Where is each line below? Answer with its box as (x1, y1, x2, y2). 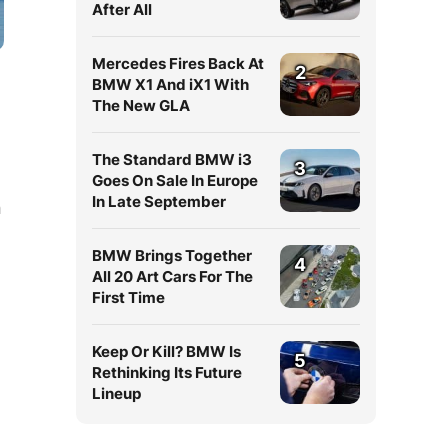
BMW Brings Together (92, 246, 252, 265)
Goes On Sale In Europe (92, 171, 258, 190)
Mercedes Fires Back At (92, 54, 264, 73)
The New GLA (92, 96, 190, 115)
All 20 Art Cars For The (92, 267, 253, 286)
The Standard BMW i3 (92, 150, 252, 169)
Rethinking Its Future (92, 363, 242, 382)
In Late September (92, 192, 226, 211)
